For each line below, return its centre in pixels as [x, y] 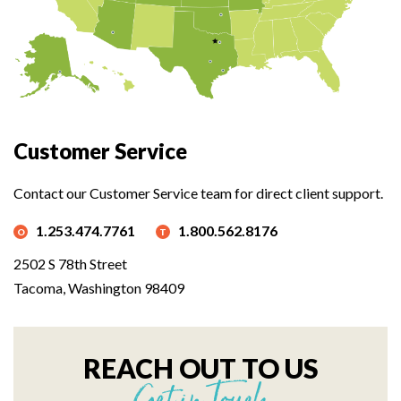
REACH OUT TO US [200, 367]
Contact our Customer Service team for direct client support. [198, 192]
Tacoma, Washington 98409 [99, 287]
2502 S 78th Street [70, 263]
